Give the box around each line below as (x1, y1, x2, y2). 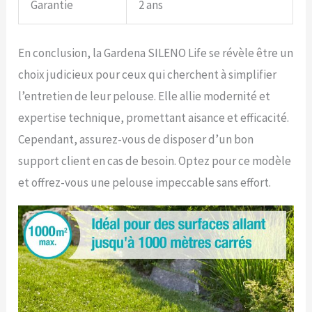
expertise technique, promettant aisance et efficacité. (18, 109, 290, 125)
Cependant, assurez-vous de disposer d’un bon (18, 131, 254, 147)
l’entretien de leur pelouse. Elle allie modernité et (18, 88, 271, 104)
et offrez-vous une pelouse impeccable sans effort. (18, 174, 272, 190)
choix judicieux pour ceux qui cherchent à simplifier (18, 66, 277, 82)
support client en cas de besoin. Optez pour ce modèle (18, 153, 292, 169)
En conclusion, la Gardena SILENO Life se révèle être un (18, 45, 294, 61)
